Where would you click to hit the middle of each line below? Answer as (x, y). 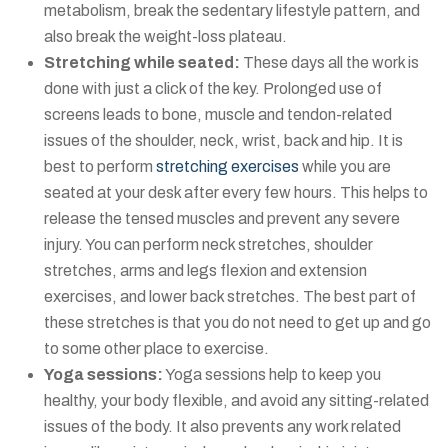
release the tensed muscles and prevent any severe (222, 219)
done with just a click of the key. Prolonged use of (213, 89)
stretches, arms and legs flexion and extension (205, 271)
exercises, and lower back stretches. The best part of (230, 297)
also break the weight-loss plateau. (165, 37)
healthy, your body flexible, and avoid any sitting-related (236, 401)
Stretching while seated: (142, 63)
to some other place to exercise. (156, 349)
